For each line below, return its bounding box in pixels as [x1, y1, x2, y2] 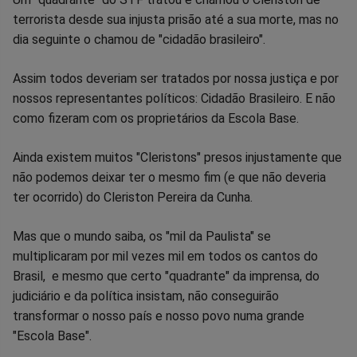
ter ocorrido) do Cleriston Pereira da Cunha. [13, 189, 253, 205]
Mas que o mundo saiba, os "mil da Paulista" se [13, 228, 271, 244]
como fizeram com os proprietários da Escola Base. [13, 110, 299, 126]
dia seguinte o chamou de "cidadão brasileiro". [13, 31, 265, 47]
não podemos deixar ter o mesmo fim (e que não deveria [13, 169, 326, 185]
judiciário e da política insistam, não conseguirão [13, 288, 279, 304]
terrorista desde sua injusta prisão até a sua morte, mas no [13, 11, 339, 27]
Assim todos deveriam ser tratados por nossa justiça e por [13, 70, 339, 86]
